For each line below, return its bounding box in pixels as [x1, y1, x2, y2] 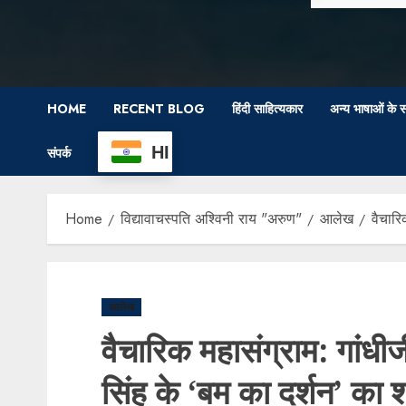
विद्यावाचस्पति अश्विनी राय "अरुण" [121, 208, 302, 229]
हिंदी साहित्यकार [232, 100, 303, 118]
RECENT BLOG [113, 100, 205, 118]
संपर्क [47, 144, 71, 162]
